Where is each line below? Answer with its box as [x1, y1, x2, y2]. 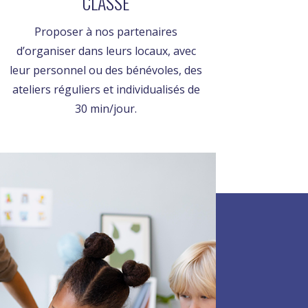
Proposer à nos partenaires [34, 24, 178, 40]
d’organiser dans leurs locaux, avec [16, 43, 196, 59]
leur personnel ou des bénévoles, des [10, 63, 203, 78]
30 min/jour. [75, 101, 137, 117]
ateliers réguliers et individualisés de [12, 82, 200, 98]
